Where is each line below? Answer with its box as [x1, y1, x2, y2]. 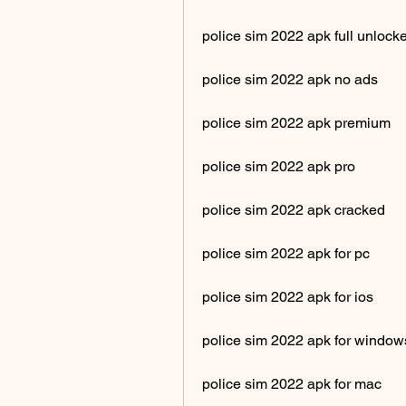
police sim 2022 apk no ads [202, 70, 378, 88]
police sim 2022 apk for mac [202, 374, 382, 392]
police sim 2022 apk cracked [202, 200, 385, 218]
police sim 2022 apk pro [202, 157, 355, 175]
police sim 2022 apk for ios [202, 287, 373, 305]
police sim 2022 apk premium [202, 113, 391, 131]
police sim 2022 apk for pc [202, 244, 370, 262]
